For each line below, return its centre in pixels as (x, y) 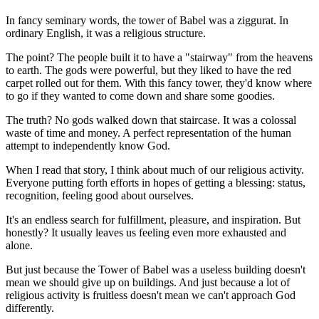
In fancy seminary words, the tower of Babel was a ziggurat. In (147, 20)
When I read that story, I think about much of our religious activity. (155, 169)
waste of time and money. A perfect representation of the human (148, 132)
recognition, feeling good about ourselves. (100, 195)
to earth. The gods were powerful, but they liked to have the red (148, 70)
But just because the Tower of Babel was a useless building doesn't (156, 269)
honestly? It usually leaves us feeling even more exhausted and (146, 232)
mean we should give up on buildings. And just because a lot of (148, 282)
